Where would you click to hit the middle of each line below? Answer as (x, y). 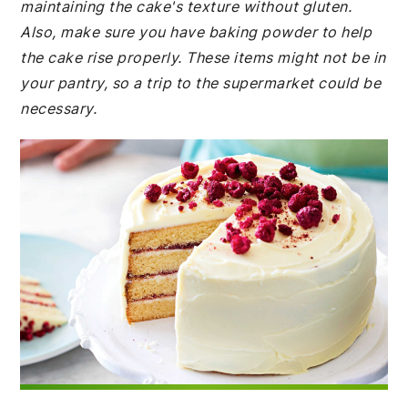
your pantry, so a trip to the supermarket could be (201, 83)
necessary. (59, 108)
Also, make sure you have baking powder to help (196, 32)
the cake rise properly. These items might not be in (203, 57)
